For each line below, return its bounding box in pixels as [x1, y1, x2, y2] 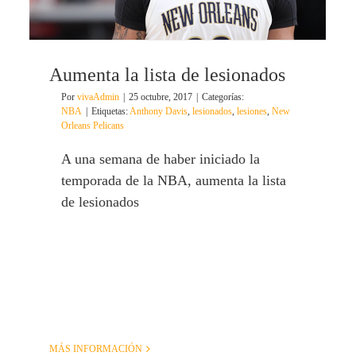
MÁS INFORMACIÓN [49, 343, 142, 354]
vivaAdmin [77, 91, 119, 103]
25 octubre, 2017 [129, 91, 192, 103]
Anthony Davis [130, 106, 188, 118]
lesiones [237, 106, 267, 118]
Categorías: [202, 91, 244, 103]
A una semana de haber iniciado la [61, 151, 260, 168]
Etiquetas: [91, 106, 130, 118]
